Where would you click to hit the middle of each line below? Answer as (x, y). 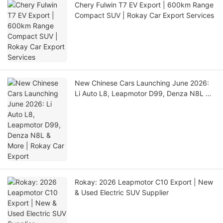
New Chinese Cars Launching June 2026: (142, 83)
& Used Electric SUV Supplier (122, 193)
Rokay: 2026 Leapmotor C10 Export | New (144, 182)
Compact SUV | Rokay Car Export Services (144, 15)
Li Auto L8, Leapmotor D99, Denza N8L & (142, 94)
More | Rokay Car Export (115, 104)
